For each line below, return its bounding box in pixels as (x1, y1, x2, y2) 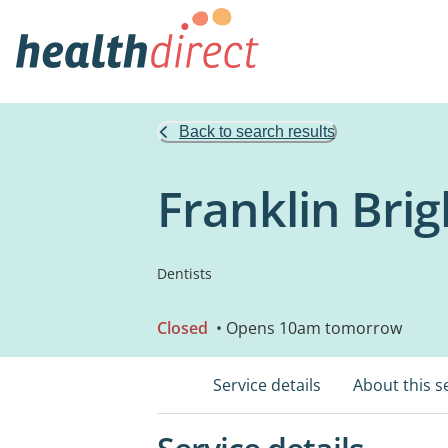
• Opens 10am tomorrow (212, 317, 402, 339)
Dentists (157, 264, 212, 283)
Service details (213, 374, 321, 396)
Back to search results (179, 123, 335, 140)
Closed (157, 317, 208, 339)
